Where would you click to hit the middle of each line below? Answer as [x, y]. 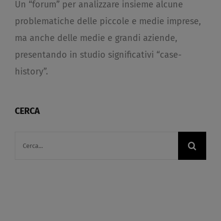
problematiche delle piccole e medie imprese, [108, 21]
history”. [31, 72]
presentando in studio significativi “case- [98, 55]
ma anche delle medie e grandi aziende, [96, 38]
